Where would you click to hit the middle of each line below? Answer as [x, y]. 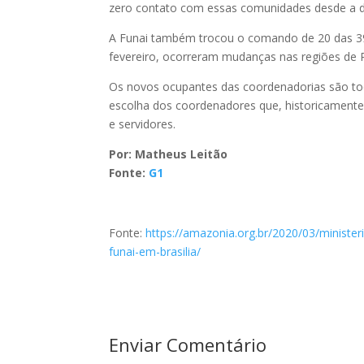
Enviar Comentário [188, 344]
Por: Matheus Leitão [169, 154]
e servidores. [143, 124]
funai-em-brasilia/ [155, 251]
